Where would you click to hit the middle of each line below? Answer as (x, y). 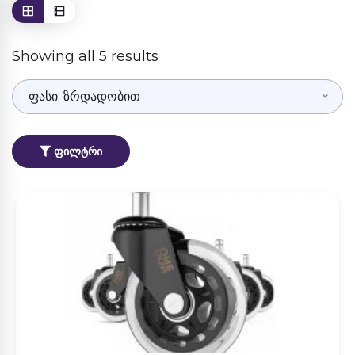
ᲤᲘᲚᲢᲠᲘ (76, 151)
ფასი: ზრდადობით (84, 96)
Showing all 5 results (85, 56)
